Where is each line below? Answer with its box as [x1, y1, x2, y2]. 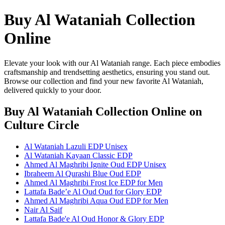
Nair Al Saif [24, 205, 62, 214]
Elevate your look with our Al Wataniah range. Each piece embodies [4, 58, 220, 67]
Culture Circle [4, 118, 79, 132]
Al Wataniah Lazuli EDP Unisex [24, 142, 128, 151]
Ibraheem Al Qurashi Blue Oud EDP [24, 169, 141, 178]
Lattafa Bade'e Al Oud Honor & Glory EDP [24, 214, 164, 223]
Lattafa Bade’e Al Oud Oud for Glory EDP [24, 187, 162, 196]
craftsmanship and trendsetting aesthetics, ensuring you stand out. [4, 67, 210, 76]
